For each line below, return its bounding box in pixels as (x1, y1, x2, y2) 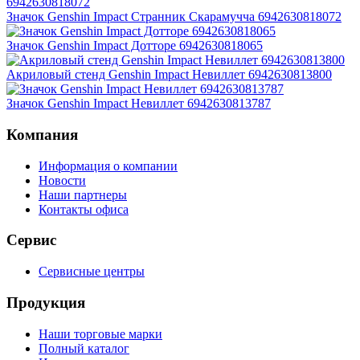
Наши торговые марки (39, 326, 162, 341)
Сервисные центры (39, 264, 145, 279)
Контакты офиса (39, 202, 129, 216)
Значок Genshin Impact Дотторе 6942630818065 (6, 39, 263, 53)
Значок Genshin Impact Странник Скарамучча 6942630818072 (6, 10, 342, 24)
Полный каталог (39, 341, 129, 355)
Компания (6, 125, 78, 143)
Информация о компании (39, 158, 178, 173)
